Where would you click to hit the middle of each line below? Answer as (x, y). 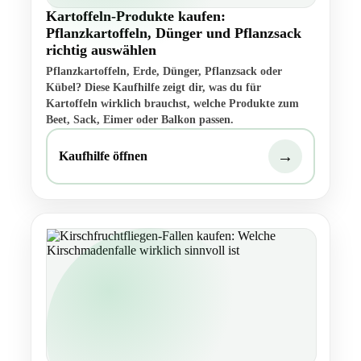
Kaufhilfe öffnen (103, 156)
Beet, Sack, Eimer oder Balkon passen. (140, 120)
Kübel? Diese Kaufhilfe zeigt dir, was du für (154, 88)
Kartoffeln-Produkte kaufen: (136, 17)
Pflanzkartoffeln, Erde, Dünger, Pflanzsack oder (164, 72)
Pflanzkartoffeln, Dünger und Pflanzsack (174, 33)
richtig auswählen (101, 50)
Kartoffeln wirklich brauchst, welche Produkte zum (172, 104)
